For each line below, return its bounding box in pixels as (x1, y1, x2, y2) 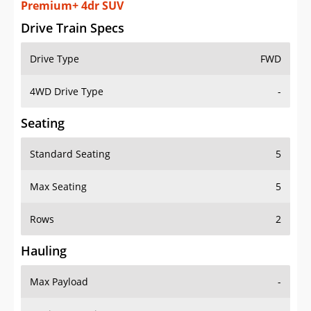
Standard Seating (30, 147, 110, 161)
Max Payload (30, 275, 88, 289)
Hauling (21, 242, 67, 260)
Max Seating (30, 180, 87, 194)
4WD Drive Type (30, 85, 103, 99)
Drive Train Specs (21, 19, 124, 37)
